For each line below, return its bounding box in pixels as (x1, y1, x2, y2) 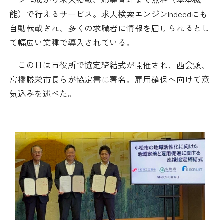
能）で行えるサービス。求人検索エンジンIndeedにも (9, 7, 208, 20)
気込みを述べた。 (9, 87, 76, 100)
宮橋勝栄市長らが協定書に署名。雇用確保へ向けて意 (9, 73, 210, 85)
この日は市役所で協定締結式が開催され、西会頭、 (9, 59, 210, 71)
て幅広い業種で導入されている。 (9, 36, 135, 48)
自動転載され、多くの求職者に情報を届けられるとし (9, 22, 210, 34)
